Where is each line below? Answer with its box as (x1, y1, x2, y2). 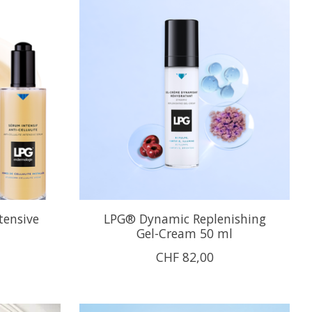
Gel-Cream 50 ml (136, 224, 233, 242)
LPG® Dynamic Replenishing (103, 210, 266, 227)
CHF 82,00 (155, 248, 214, 265)
